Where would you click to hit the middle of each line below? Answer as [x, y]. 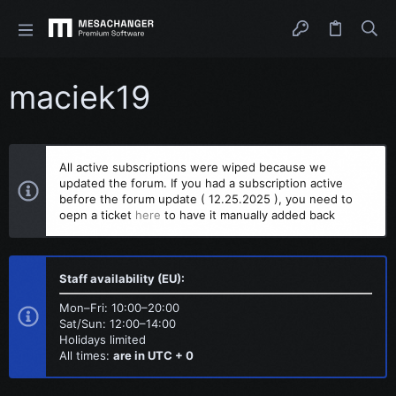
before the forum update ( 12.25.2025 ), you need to [206, 199]
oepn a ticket [97, 215]
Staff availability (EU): [122, 278]
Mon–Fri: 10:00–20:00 [119, 308]
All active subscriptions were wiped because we [193, 167]
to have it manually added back [248, 215]
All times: [86, 355]
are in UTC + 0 [153, 355]
